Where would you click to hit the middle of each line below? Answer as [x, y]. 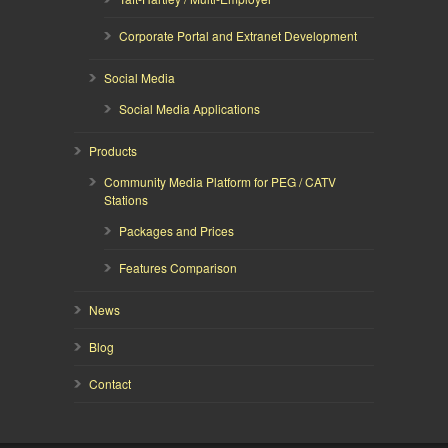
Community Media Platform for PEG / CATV [220, 181]
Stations [126, 199]
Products [113, 150]
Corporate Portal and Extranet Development [238, 35]
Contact [110, 383]
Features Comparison [178, 267]
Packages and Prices [176, 230]
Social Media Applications [189, 108]
